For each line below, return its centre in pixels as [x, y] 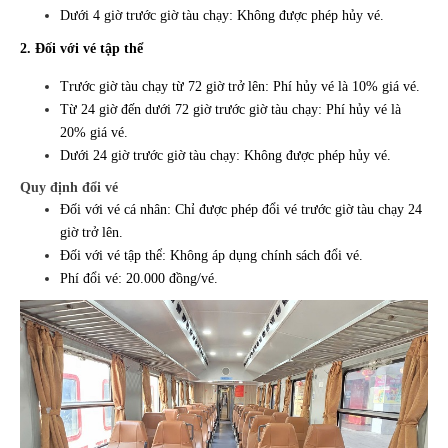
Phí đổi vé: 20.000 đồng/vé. [139, 279]
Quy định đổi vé [69, 188]
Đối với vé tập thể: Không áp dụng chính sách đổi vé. [211, 256]
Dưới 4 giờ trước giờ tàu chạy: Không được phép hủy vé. [222, 16]
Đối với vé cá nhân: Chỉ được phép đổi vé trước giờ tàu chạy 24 [241, 210]
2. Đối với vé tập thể [81, 49]
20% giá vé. [94, 133]
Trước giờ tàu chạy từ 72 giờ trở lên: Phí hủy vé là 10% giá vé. [240, 87]
